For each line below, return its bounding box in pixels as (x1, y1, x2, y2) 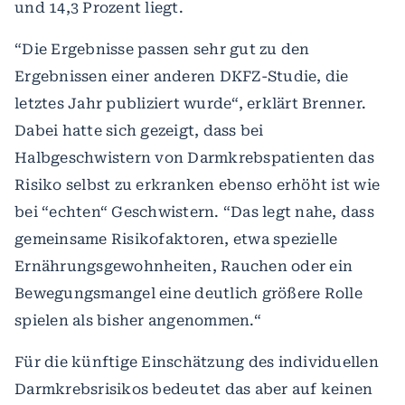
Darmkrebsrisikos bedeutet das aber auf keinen (14, 380, 373, 398)
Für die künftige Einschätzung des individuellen (14, 353, 379, 371)
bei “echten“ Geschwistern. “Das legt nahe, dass (14, 202, 374, 221)
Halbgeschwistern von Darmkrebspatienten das (14, 148, 374, 166)
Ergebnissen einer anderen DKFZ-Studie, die (14, 67, 349, 85)
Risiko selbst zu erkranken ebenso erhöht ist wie (14, 175, 380, 193)
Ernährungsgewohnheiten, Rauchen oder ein (14, 257, 353, 275)
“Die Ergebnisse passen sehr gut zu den (14, 40, 310, 58)
